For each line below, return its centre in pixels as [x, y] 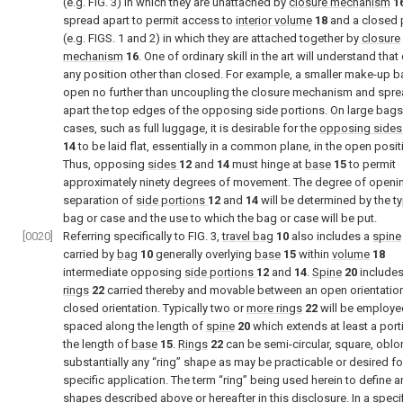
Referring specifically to [125, 236]
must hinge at [267, 164]
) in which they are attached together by [259, 38]
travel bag [248, 236]
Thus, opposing [105, 164]
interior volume [274, 20]
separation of [99, 200]
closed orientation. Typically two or [155, 308]
